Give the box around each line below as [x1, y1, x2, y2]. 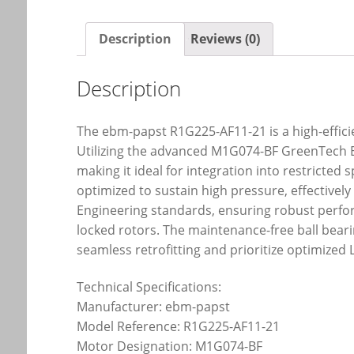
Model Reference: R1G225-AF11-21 [77, 318, 281, 336]
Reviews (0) [190, 29, 261, 47]
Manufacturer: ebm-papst [77, 298, 231, 316]
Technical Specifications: [77, 278, 222, 296]
